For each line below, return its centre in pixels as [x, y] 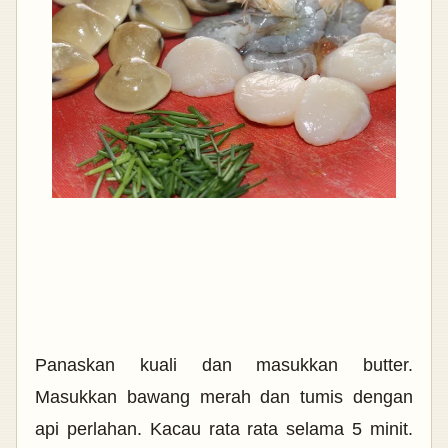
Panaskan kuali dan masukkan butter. [224, 365]
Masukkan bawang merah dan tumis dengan [224, 397]
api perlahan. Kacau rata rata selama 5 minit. [224, 429]
